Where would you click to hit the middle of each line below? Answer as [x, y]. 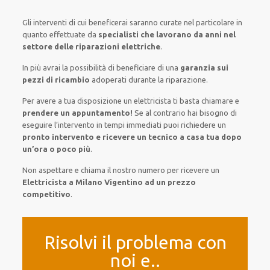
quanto [35, 34]
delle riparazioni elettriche [107, 46]
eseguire [38, 125]
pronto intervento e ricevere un [86, 137]
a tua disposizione [90, 101]
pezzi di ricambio [57, 80]
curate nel [177, 22]
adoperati [109, 80]
